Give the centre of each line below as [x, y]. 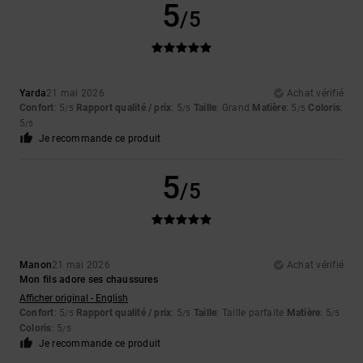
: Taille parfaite [252, 313]
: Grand [235, 108]
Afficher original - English [74, 299]
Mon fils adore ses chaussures [89, 280]
